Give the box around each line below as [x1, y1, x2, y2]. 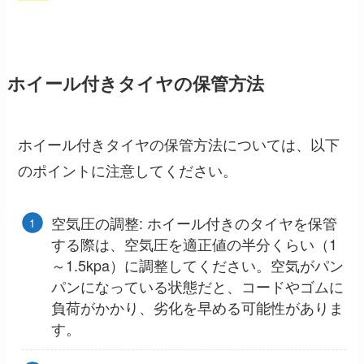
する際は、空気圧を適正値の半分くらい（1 [50, 232, 337, 254]
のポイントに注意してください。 [18, 158, 238, 180]
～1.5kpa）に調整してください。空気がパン [50, 253, 344, 275]
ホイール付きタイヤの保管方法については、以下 [18, 132, 340, 154]
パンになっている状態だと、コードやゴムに [50, 275, 344, 297]
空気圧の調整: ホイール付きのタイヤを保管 [50, 211, 337, 233]
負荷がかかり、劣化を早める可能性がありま [50, 296, 344, 318]
